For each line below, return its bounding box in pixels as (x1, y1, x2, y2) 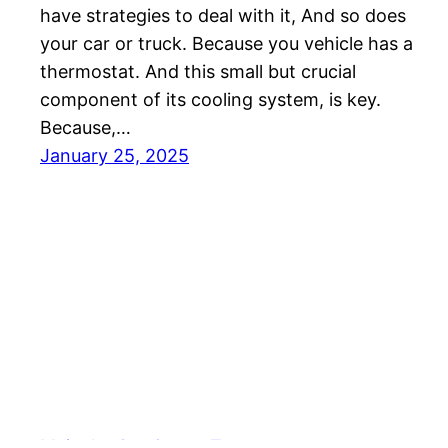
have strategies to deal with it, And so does (40, 4, 406, 26)
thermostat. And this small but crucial (40, 60, 356, 82)
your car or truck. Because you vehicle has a (40, 32, 413, 54)
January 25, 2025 (40, 144, 189, 166)
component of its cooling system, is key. (40, 88, 381, 110)
